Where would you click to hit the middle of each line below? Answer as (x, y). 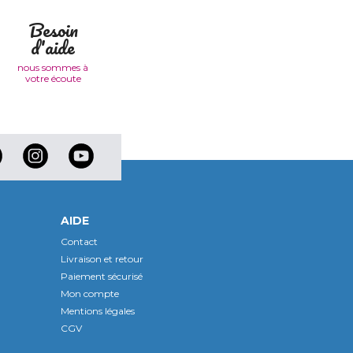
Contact (79, 242)
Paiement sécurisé (102, 277)
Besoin (53, 29)
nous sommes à (53, 67)
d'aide (53, 46)
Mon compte (90, 294)
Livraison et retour (102, 259)
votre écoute (53, 78)
